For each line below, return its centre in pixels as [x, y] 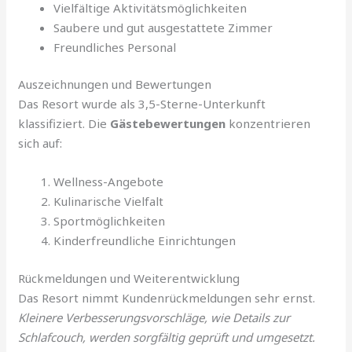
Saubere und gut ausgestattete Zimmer [163, 27]
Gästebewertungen [168, 124]
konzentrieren [268, 124]
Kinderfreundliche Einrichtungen [145, 241]
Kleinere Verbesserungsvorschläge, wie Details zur [154, 317]
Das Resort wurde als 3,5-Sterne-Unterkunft [142, 104]
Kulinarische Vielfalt [109, 202]
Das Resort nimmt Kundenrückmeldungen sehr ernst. [167, 297]
